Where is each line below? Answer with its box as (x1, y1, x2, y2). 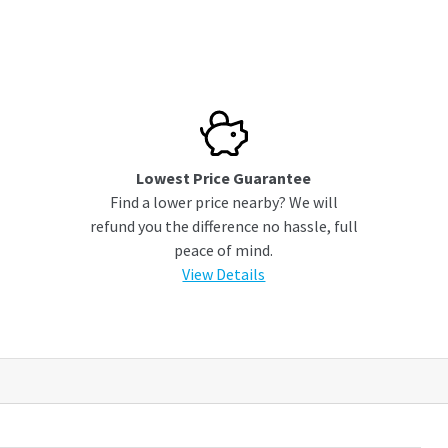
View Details (182, 263, 266, 284)
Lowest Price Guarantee (136, 167, 312, 188)
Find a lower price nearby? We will (109, 191, 338, 212)
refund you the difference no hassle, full (89, 215, 358, 236)
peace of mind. (174, 239, 274, 260)
